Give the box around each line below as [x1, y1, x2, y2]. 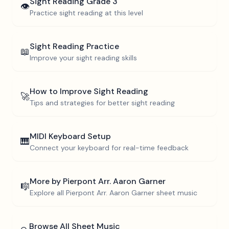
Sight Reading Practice [30, 41, 119, 52]
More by [30, 176, 63, 187]
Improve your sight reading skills [30, 53, 137, 62]
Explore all [30, 188, 66, 197]
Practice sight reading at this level [30, 8, 143, 17]
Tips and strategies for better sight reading [30, 98, 175, 107]
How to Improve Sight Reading [30, 86, 148, 97]
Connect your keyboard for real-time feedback [30, 143, 189, 152]
